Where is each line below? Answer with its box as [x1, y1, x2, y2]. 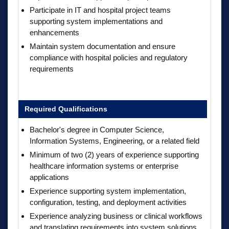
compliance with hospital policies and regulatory [30, 53, 188, 62]
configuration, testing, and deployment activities [30, 197, 187, 207]
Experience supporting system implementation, [30, 186, 186, 195]
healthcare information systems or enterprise [30, 161, 178, 170]
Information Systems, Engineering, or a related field [30, 136, 199, 145]
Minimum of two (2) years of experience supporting [30, 150, 199, 159]
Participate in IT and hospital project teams [30, 5, 171, 14]
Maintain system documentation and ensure [30, 41, 175, 51]
